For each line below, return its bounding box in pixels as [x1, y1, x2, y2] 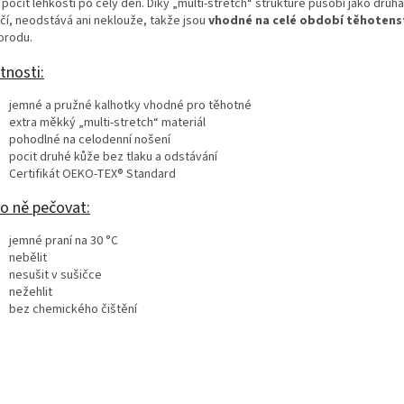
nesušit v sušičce [9, 266, 102, 285]
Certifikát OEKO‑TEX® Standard [9, 165, 176, 184]
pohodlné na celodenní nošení [9, 131, 170, 150]
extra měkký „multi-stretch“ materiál [9, 114, 206, 133]
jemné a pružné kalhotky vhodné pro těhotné [9, 96, 252, 115]
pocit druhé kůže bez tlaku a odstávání [9, 148, 217, 167]
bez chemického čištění [9, 300, 137, 319]
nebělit [9, 249, 47, 268]
